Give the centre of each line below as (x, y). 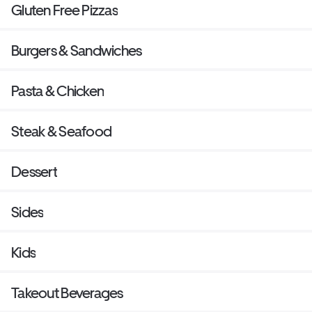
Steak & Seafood (62, 132)
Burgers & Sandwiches (77, 51)
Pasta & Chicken (58, 91)
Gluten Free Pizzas (65, 10)
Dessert (34, 172)
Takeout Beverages (67, 293)
